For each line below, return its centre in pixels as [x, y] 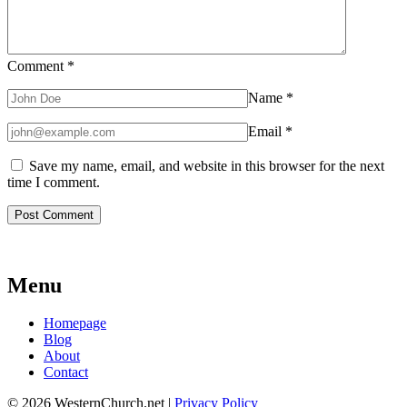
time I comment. [54, 182]
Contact [66, 372]
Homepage [75, 323]
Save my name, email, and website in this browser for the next [207, 165]
